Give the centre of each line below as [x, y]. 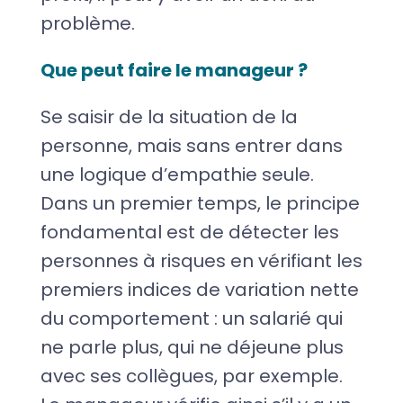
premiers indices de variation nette [199, 289]
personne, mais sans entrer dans [191, 145]
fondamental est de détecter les [189, 232]
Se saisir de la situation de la [169, 116]
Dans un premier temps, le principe [200, 203]
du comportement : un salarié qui [191, 318]
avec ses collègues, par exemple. [191, 376]
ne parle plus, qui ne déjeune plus [192, 347]
